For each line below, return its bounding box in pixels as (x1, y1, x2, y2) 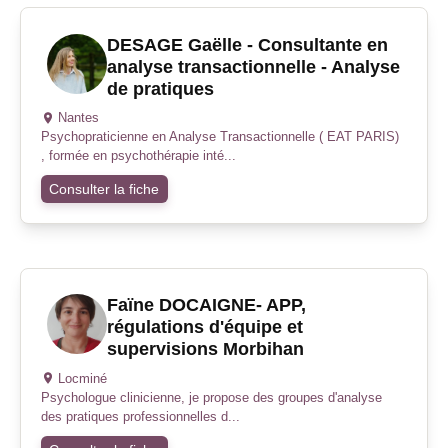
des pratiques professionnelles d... (41, 408, 240, 424)
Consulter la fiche (49, 181, 160, 198)
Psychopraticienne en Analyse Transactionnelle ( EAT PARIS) (41, 129, 399, 145)
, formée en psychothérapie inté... (41, 148, 236, 164)
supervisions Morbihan (106, 339, 304, 360)
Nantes (57, 110, 99, 126)
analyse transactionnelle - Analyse (106, 56, 400, 77)
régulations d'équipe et (106, 317, 303, 338)
